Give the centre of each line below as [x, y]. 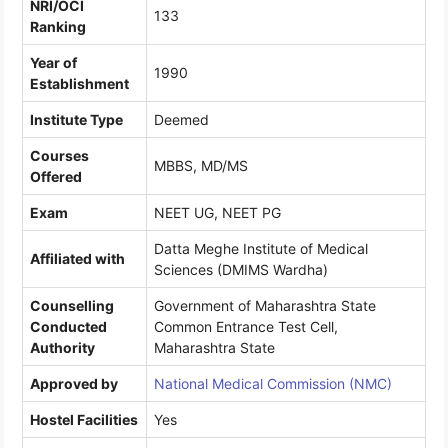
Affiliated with [77, 259]
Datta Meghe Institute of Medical [261, 249]
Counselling [72, 306]
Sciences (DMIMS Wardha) [241, 270]
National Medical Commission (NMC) [273, 384]
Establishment [79, 84]
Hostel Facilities [84, 420]
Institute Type [76, 120]
